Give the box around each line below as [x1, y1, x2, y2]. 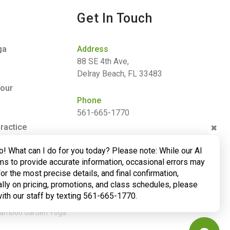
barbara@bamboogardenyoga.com [77, 147, 200, 157]
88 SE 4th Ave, [77, 56, 129, 66]
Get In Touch [77, 11, 152, 26]
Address [77, 44, 109, 54]
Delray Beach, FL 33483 [77, 69, 163, 79]
